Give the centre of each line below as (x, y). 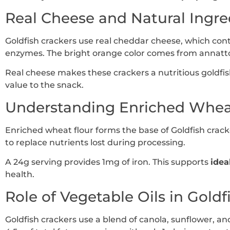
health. (20, 175)
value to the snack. (44, 85)
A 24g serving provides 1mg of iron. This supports (108, 162)
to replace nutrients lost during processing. (95, 142)
